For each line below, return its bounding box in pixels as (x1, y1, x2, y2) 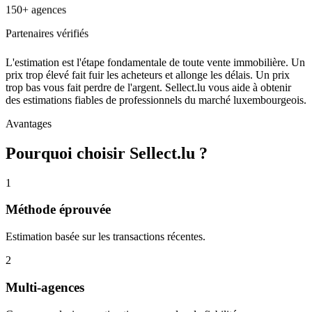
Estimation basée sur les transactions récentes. (6, 231, 205, 243)
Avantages (6, 117, 52, 130)
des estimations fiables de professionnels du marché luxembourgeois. (6, 93, 306, 106)
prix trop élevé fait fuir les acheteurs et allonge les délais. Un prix (6, 68, 290, 81)
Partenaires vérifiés (6, 28, 88, 40)
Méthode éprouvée (6, 202, 111, 217)
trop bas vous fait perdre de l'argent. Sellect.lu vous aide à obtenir (6, 81, 291, 93)
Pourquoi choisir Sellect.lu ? (6, 143, 208, 162)
